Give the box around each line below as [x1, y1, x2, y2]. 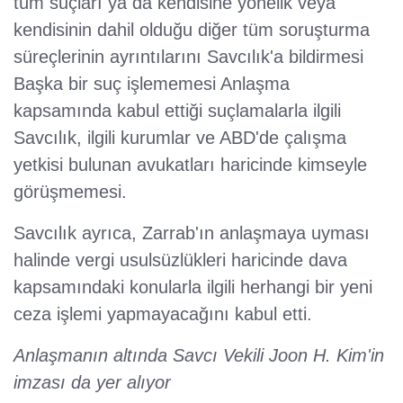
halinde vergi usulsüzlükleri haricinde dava [13, 250, 347, 271]
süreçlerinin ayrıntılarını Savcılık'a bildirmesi [13, 47, 363, 67]
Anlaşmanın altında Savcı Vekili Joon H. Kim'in [13, 345, 384, 366]
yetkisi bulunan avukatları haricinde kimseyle [13, 155, 367, 175]
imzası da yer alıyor [13, 372, 171, 393]
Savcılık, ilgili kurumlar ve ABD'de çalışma [13, 128, 346, 148]
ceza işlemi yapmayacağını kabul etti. [13, 304, 312, 325]
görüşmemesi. [13, 182, 127, 202]
